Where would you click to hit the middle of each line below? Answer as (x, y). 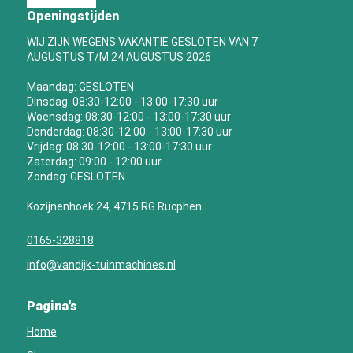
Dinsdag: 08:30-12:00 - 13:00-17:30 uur (122, 102)
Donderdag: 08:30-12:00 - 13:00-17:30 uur (129, 132)
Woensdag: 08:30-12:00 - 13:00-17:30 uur (128, 117)
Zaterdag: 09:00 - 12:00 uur (94, 162)
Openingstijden (72, 17)
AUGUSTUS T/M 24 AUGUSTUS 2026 (119, 57)
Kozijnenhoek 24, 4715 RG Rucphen (114, 207)
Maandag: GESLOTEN (80, 87)
